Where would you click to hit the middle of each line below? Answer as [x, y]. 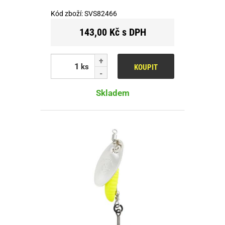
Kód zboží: [68, 13]
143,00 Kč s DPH [113, 32]
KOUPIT [146, 67]
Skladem [113, 93]
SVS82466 [101, 13]
